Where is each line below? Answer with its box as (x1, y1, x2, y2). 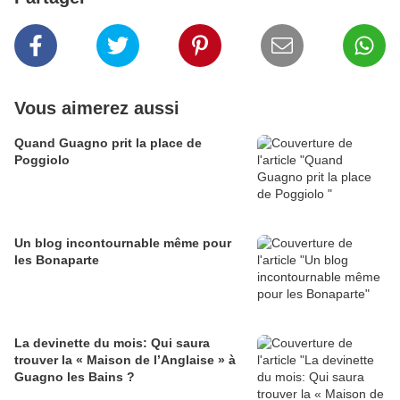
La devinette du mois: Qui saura (14, 335, 210, 350)
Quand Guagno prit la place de (14, 135, 202, 150)
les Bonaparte (14, 252, 99, 267)
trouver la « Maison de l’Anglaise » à (14, 352, 236, 367)
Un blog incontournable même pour (14, 235, 231, 250)
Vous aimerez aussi (14, 97, 179, 118)
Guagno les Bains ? (14, 369, 135, 384)
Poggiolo (14, 152, 70, 167)
